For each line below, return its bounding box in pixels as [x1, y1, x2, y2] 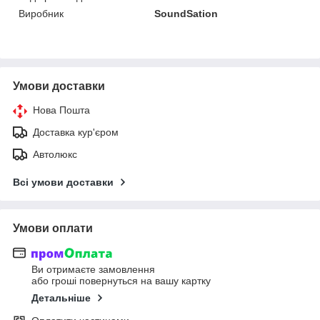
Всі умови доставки [13, 176, 114, 188]
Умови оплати [13, 221, 93, 234]
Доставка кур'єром [33, 126, 119, 138]
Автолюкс [33, 148, 77, 160]
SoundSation [154, 7, 219, 19]
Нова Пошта [33, 104, 90, 116]
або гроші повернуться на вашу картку [31, 275, 211, 287]
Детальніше [31, 292, 91, 304]
